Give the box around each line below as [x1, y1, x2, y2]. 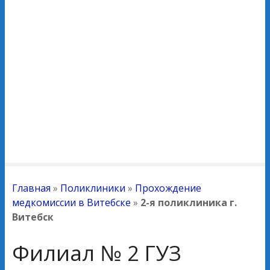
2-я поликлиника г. [140, 195, 237, 209]
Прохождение [135, 181, 201, 195]
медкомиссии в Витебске [12, 195, 131, 209]
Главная [12, 181, 51, 195]
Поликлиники [60, 181, 125, 195]
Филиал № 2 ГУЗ [12, 237, 181, 267]
